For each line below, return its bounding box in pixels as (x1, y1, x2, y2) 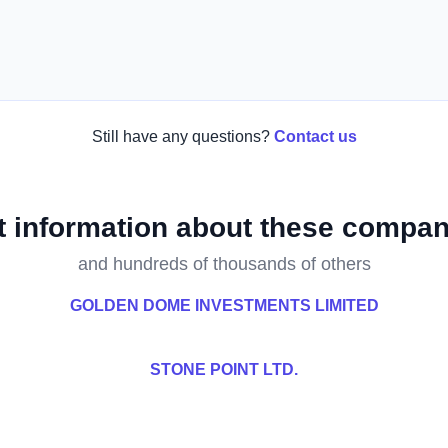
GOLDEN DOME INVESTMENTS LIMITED (69, 297, 379, 314)
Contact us (273, 128, 357, 145)
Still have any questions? (91, 128, 270, 145)
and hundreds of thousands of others (77, 254, 371, 274)
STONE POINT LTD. (150, 361, 298, 378)
